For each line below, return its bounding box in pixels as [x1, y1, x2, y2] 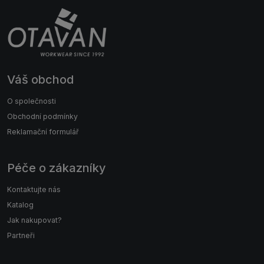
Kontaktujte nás [7, 185, 61, 194]
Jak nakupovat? [7, 216, 62, 225]
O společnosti [7, 97, 56, 106]
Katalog [7, 200, 34, 210]
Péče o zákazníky [7, 161, 106, 176]
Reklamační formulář [7, 127, 79, 137]
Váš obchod [7, 72, 74, 87]
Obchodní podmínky [7, 112, 78, 121]
